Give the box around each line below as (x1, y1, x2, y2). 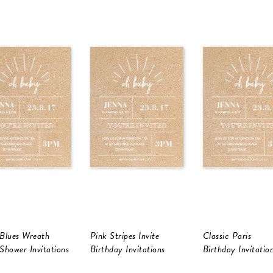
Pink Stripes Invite (90, 229, 159, 244)
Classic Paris (202, 229, 251, 244)
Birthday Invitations (90, 242, 165, 257)
